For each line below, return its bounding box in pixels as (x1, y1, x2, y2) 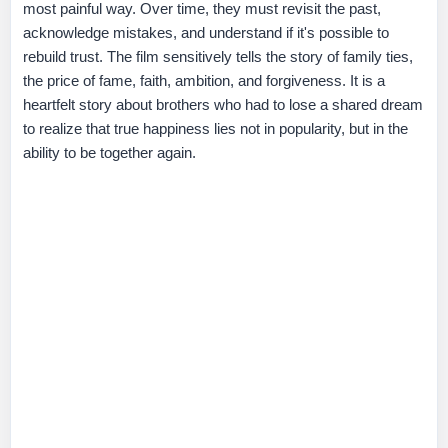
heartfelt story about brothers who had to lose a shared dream (23, 96, 423, 114)
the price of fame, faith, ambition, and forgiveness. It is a (23, 72, 385, 90)
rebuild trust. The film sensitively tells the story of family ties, (23, 48, 413, 66)
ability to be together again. (23, 144, 196, 162)
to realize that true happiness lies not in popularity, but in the (23, 120, 408, 138)
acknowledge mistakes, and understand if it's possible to (23, 24, 389, 42)
